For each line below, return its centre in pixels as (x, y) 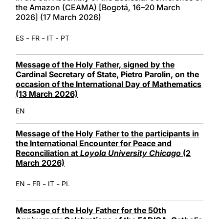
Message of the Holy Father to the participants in (107, 133)
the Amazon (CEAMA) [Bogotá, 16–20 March (98, 7)
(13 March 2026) (47, 94)
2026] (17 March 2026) (58, 17)
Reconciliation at (48, 153)
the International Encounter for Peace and (94, 143)
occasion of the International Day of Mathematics (109, 84)
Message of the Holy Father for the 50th (91, 210)
